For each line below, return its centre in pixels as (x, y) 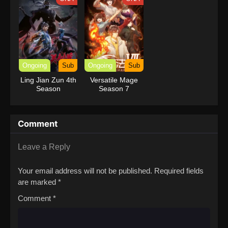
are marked (38, 182)
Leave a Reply (44, 147)
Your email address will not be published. (85, 170)
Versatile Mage (114, 80)
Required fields (179, 170)
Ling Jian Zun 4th (48, 80)
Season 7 (114, 88)
